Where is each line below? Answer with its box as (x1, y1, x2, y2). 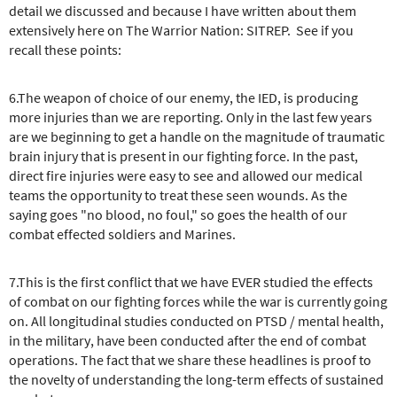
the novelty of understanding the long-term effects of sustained (9, 370, 384, 388)
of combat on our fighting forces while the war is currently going (9, 292, 387, 310)
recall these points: (9, 40, 121, 58)
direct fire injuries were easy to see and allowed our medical (9, 166, 362, 184)
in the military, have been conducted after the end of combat (9, 331, 366, 349)
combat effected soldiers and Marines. (9, 224, 236, 243)
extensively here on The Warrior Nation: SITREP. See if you (9, 20, 354, 39)
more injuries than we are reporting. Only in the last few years (9, 107, 372, 126)
